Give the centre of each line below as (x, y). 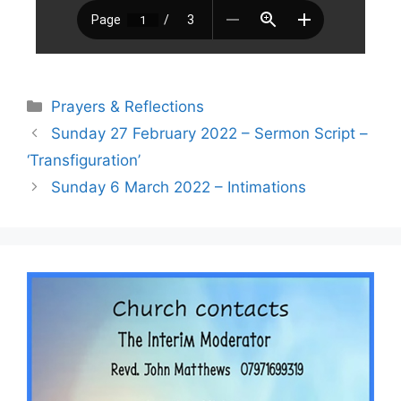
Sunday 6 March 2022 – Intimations (179, 187)
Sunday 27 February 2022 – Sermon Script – (210, 133)
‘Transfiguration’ (84, 160)
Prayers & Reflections (128, 106)
